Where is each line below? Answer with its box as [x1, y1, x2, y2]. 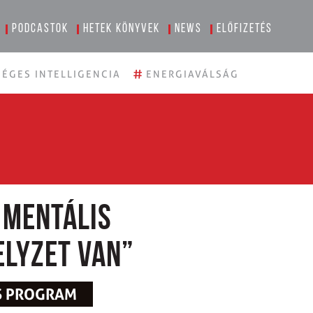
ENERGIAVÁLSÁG [146, 68, 239, 80]
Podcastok [12, 22, 69, 36]
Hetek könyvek [83, 22, 161, 36]
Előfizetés [217, 22, 273, 36]
